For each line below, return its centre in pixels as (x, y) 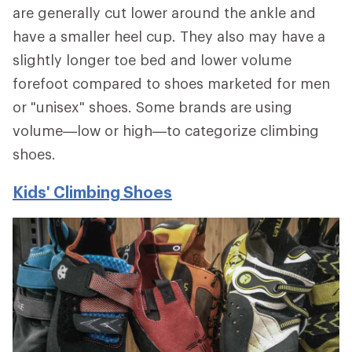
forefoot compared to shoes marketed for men (171, 83)
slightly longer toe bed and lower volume (152, 59)
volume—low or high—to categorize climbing (166, 130)
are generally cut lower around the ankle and (164, 12)
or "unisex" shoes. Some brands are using (152, 106)
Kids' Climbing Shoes (92, 191)
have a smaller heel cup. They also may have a (169, 36)
